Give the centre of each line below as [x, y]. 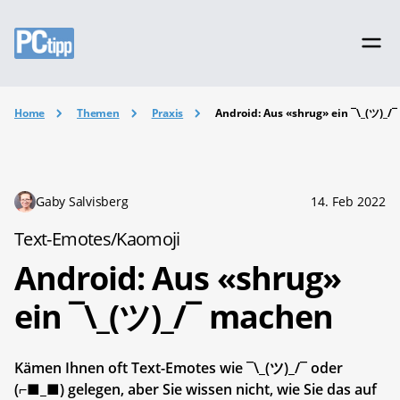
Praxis [167, 113]
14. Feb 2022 [348, 201]
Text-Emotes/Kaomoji [97, 238]
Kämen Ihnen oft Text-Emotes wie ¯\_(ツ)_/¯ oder [179, 367]
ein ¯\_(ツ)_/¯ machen [174, 316]
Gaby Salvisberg [82, 201]
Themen [98, 113]
